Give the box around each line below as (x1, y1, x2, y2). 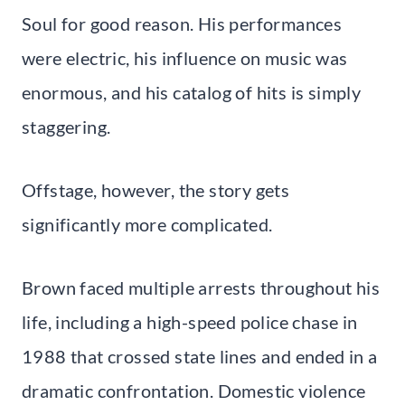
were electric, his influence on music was (22, 47, 348, 70)
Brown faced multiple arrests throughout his (22, 277, 381, 299)
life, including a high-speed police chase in (22, 311, 358, 334)
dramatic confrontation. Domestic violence (22, 380, 366, 402)
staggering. (22, 116, 111, 138)
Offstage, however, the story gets (22, 179, 290, 202)
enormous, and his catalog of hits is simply (22, 81, 362, 104)
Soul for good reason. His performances (22, 13, 343, 35)
